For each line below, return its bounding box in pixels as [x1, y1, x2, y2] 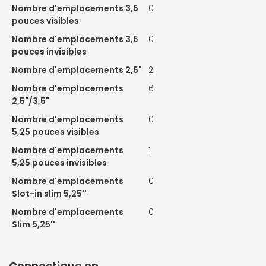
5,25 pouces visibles [12, 126, 99, 138]
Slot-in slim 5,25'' [12, 188, 87, 200]
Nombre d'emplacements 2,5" [12, 64, 142, 77]
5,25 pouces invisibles [12, 157, 107, 169]
